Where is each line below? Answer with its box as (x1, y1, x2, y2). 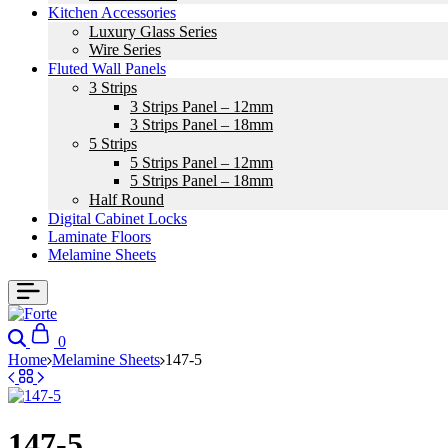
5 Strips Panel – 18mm (130, 172, 273, 189)
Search (29, 322, 72, 339)
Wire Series (89, 41, 161, 58)
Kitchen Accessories (48, 4, 176, 21)
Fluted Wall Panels (48, 60, 166, 77)
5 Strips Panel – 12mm (130, 154, 273, 171)
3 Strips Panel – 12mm (130, 98, 273, 115)
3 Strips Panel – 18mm (130, 116, 273, 133)
